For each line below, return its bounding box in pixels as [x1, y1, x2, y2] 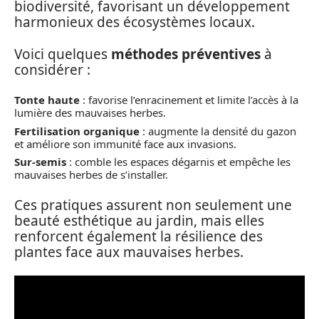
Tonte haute [14, 93, 80, 107]
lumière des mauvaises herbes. [14, 105, 166, 120]
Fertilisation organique [14, 123, 140, 138]
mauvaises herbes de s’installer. [14, 167, 168, 182]
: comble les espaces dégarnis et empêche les [66, 155, 291, 169]
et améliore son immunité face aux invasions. [14, 136, 236, 151]
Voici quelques [14, 44, 111, 63]
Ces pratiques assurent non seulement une [14, 195, 292, 214]
